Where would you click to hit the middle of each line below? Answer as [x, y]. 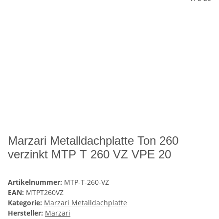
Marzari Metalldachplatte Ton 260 [93, 141]
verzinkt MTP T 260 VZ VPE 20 [89, 154]
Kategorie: [26, 203]
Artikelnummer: [36, 182]
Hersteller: [25, 213]
